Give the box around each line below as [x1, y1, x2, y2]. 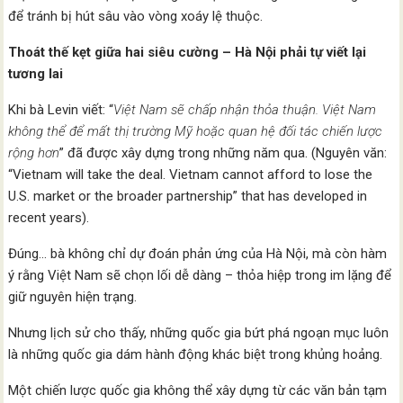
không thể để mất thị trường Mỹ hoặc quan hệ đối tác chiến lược [8, 123, 383, 140]
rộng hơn [8, 145, 60, 162]
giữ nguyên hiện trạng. [8, 289, 138, 306]
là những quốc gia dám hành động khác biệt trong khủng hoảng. [8, 346, 383, 363]
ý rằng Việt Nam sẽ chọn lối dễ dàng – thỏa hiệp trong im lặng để [8, 267, 392, 284]
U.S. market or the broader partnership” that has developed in [8, 188, 368, 205]
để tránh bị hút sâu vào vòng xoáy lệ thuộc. [8, 8, 264, 25]
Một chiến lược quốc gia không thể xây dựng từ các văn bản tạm [8, 382, 388, 399]
